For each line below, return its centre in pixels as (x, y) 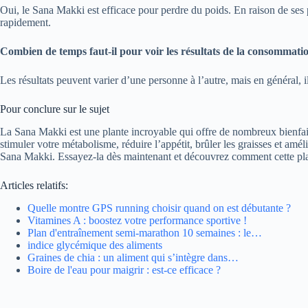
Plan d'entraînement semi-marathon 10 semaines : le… (145, 232)
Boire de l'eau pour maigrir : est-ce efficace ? (124, 269)
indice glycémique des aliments (95, 245)
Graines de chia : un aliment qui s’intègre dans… (133, 257)
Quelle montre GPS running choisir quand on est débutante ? (159, 208)
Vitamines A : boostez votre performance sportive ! (137, 220)
